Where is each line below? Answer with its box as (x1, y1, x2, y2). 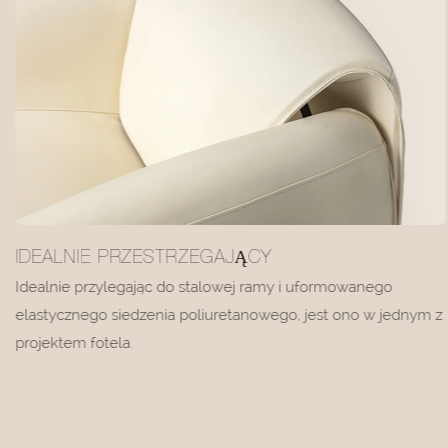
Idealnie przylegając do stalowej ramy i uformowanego (14, 277, 392, 296)
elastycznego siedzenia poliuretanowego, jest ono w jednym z (14, 305, 442, 324)
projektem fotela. (14, 333, 133, 352)
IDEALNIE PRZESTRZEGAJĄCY (14, 249, 272, 268)
